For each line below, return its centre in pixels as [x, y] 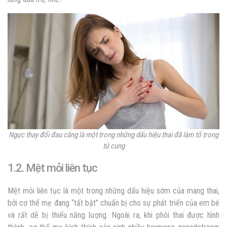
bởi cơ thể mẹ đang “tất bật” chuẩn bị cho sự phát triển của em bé [113, 203]
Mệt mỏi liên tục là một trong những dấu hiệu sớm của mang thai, [113, 191]
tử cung [113, 146]
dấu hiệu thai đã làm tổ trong [177, 135]
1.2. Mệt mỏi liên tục [52, 168]
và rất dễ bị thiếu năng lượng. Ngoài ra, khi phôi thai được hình [113, 215]
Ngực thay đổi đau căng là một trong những [72, 135]
